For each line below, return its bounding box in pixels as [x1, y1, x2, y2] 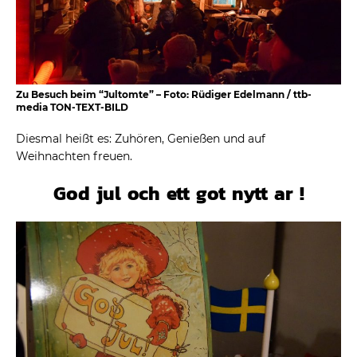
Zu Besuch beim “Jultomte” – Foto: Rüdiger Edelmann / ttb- [16, 88, 312, 101]
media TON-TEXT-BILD [16, 101, 128, 114]
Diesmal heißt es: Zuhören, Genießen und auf [16, 131, 265, 147]
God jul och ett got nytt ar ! [53, 179, 304, 208]
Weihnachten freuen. [16, 149, 132, 164]
